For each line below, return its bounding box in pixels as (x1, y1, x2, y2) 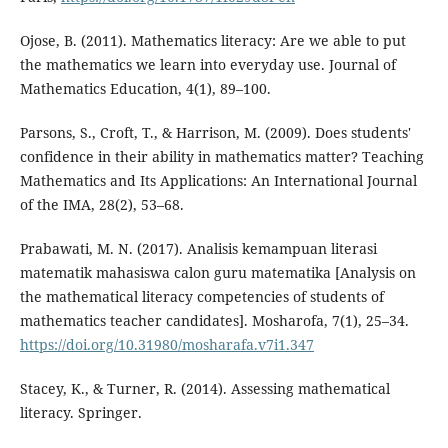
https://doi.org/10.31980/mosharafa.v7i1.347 (19, 334, 314, 354)
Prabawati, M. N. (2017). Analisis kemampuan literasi (19, 238, 377, 258)
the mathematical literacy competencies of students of (19, 286, 384, 306)
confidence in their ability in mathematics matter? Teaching (19, 146, 424, 166)
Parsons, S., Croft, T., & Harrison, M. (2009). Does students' (19, 122, 411, 142)
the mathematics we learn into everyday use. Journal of (19, 54, 396, 74)
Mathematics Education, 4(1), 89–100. (19, 78, 271, 98)
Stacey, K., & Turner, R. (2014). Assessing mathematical (19, 378, 390, 398)
